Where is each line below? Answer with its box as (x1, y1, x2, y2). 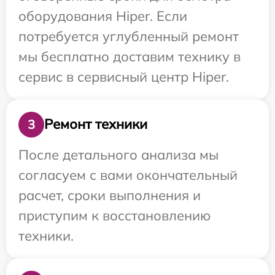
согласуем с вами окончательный (18, 166, 238, 184)
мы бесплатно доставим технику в (18, 47, 241, 65)
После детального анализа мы (18, 145, 219, 163)
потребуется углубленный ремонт (18, 27, 239, 45)
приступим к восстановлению (18, 206, 211, 224)
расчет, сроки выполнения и (18, 186, 201, 204)
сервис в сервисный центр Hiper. (18, 68, 229, 85)
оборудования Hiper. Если (18, 7, 187, 25)
